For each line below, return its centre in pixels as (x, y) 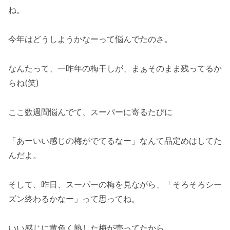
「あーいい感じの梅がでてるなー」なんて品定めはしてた (115, 141)
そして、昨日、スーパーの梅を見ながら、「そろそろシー (115, 185)
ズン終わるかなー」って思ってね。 (74, 199)
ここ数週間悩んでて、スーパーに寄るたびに (90, 112)
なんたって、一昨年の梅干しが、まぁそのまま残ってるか (115, 68)
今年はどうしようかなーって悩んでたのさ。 (90, 39)
